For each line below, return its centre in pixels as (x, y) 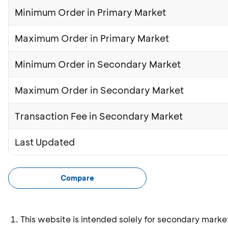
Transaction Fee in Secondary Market (99, 116)
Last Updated (45, 142)
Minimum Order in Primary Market (90, 12)
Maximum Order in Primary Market (92, 38)
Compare (77, 178)
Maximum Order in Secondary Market (99, 90)
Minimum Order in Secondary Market (98, 64)
